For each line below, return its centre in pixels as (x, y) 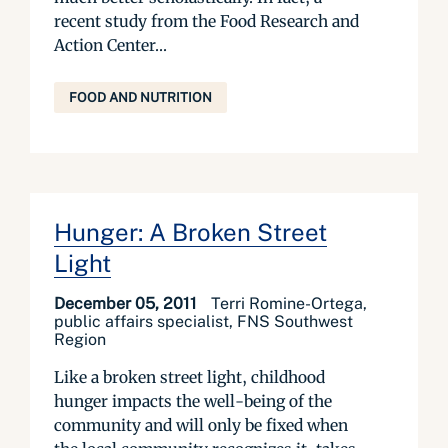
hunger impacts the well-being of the (193, 401)
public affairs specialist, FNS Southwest (203, 321)
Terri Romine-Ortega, (289, 303)
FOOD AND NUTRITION (140, 97)
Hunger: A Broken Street (190, 232)
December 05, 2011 (127, 303)
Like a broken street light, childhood (189, 377)
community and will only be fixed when (201, 425)
